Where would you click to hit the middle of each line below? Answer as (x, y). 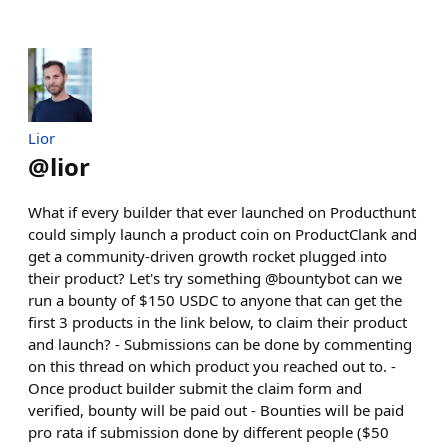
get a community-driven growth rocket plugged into (207, 256)
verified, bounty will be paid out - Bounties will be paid (216, 410)
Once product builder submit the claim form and (195, 388)
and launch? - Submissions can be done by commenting (220, 344)
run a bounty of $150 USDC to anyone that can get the (215, 300)
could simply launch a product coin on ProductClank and (222, 234)
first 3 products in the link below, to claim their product (217, 322)
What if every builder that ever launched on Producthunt (222, 212)
